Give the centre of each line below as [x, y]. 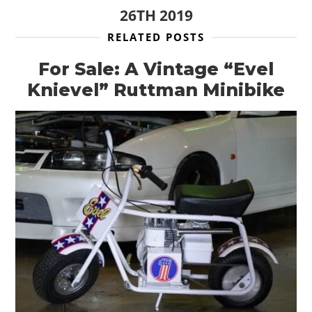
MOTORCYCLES [156, 288]
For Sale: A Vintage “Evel [156, 69]
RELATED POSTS [156, 37]
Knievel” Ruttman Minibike [156, 89]
